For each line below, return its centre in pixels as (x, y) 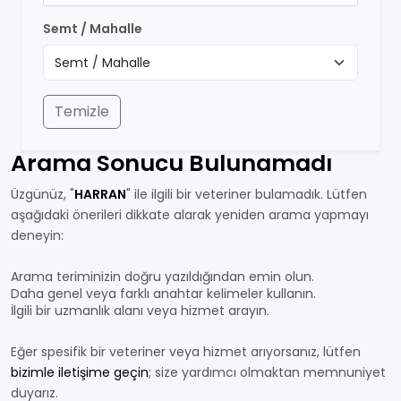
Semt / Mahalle (93, 29)
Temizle (82, 111)
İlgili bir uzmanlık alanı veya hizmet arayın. (140, 311)
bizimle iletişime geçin (80, 372)
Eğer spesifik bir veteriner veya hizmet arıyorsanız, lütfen (186, 352)
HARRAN (100, 194)
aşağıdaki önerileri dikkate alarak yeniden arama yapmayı (190, 215)
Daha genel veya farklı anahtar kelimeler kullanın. (163, 294)
